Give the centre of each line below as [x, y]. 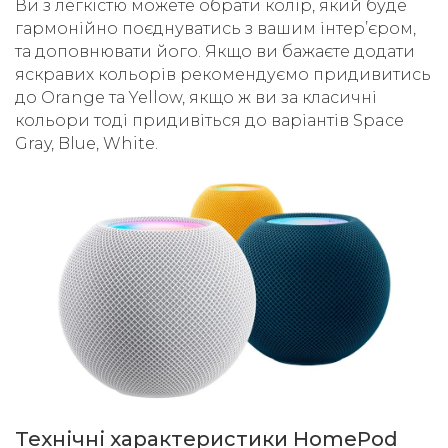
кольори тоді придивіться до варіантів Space [209, 120]
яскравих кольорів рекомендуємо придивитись [223, 74]
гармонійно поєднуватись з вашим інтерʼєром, [215, 28]
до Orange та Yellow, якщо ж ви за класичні [196, 97]
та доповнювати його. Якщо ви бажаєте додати [215, 51]
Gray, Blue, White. [86, 143]
